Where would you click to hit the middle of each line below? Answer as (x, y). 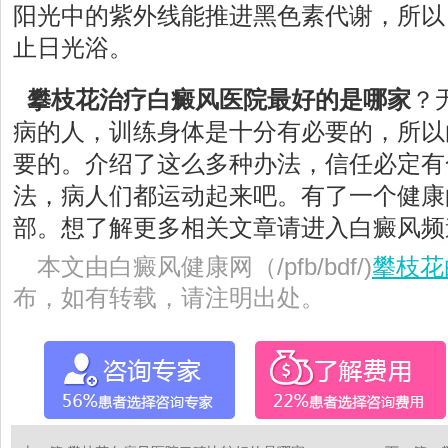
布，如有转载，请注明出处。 (169, 297)
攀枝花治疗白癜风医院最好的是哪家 (219, 99)
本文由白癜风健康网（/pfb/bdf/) (204, 266)
